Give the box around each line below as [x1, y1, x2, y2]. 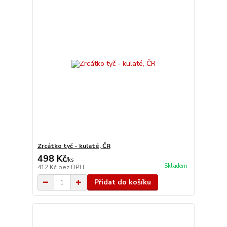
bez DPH [58, 163, 84, 171]
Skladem [164, 162, 187, 170]
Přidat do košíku [94, 177, 151, 187]
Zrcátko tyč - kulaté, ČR [37, 142, 110, 150]
